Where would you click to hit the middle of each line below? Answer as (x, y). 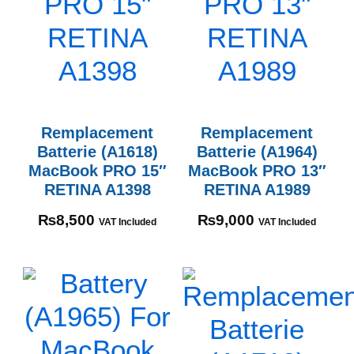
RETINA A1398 (97, 189)
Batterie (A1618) (97, 151)
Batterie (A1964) (257, 151)
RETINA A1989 (257, 189)
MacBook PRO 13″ (257, 170)
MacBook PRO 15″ (97, 170)
